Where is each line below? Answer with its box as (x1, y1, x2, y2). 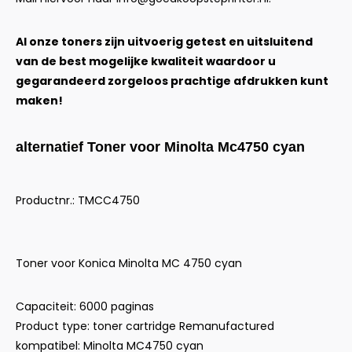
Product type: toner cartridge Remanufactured (16, 318, 274, 334)
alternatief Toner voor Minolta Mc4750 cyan (16, 139, 305, 155)
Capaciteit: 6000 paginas (16, 299, 154, 314)
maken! (16, 93, 63, 108)
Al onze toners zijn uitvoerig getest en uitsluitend (16, 34, 313, 49)
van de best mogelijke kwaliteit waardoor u (16, 53, 276, 69)
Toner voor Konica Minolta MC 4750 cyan (16, 255, 242, 271)
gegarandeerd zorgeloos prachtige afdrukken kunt (16, 73, 328, 89)
